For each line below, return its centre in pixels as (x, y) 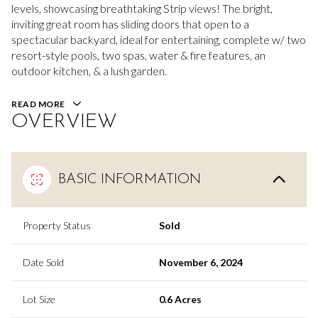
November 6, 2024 (201, 262)
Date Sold (43, 262)
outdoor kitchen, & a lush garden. (89, 71)
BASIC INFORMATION (130, 179)
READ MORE (38, 104)
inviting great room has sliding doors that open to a (130, 24)
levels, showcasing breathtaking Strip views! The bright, (142, 8)
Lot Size (39, 299)
